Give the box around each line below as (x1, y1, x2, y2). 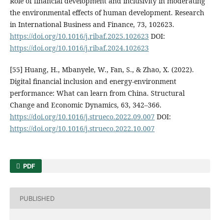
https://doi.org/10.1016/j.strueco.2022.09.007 (9, 111, 155, 121)
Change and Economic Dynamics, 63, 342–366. (9, 100, 162, 110)
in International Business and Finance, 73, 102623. (9, 19, 174, 29)
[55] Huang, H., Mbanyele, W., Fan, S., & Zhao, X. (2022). (9, 64, 194, 74)
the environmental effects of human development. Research (9, 7, 204, 17)
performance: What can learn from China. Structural (9, 88, 185, 98)
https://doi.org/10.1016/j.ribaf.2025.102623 (9, 31, 149, 41)
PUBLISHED (19, 194, 55, 202)
